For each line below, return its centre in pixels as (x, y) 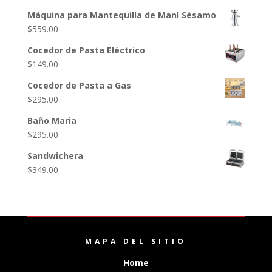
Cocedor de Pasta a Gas (79, 86)
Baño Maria (52, 121)
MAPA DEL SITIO (136, 242)
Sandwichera (55, 156)
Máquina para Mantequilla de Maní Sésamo (121, 15)
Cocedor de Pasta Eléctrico (86, 50)
